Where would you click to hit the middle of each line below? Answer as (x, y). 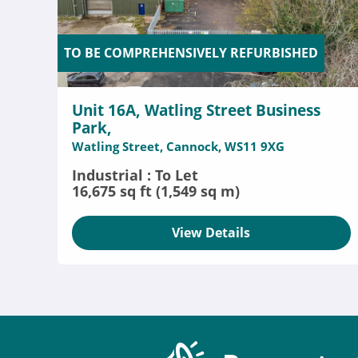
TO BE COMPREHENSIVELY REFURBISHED (191, 53)
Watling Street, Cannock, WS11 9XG (178, 146)
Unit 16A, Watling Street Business (196, 110)
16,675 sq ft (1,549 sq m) (156, 191)
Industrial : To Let (135, 175)
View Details (211, 233)
